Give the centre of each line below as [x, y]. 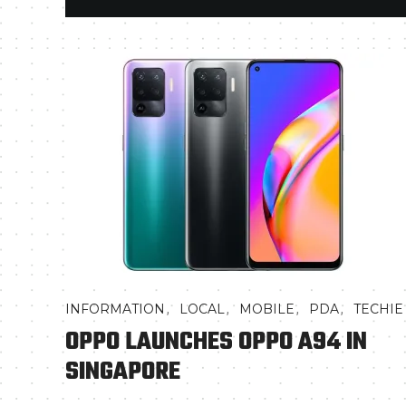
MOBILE [267, 309]
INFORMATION [115, 309]
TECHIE [378, 309]
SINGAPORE [123, 372]
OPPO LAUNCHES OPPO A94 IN [216, 342]
